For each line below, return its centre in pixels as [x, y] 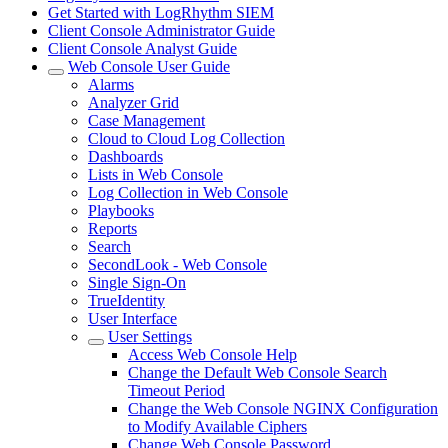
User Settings [150, 336]
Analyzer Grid [133, 102]
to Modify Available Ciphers [217, 426]
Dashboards [125, 156]
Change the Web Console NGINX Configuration [283, 408]
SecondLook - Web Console [177, 264]
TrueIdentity [126, 300]
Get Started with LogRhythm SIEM [161, 12]
